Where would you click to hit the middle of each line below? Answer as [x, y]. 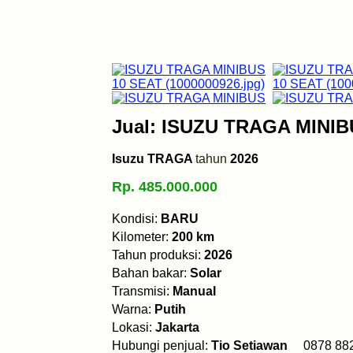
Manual [194, 291]
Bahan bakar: [151, 273]
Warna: [133, 309]
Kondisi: [136, 219]
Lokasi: [134, 327]
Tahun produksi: [158, 255]
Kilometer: [142, 237]
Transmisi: [142, 291]
